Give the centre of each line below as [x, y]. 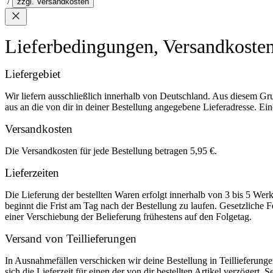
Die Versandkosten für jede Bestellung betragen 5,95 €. [111, 151]
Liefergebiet [33, 74]
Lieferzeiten [32, 173]
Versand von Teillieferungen [71, 239]
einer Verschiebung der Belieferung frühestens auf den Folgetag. [128, 217]
